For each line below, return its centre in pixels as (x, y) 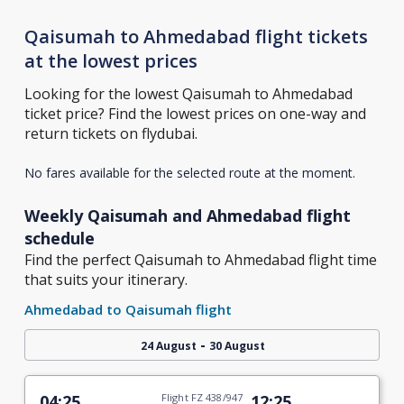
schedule (59, 238)
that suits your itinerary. (106, 280)
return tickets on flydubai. (110, 133)
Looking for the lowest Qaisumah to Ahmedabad (188, 94)
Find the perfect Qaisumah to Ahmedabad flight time (200, 260)
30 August (237, 346)
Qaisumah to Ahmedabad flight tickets (196, 37)
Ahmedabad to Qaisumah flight (128, 309)
